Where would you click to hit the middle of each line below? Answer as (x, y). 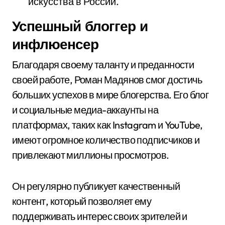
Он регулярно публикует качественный (96, 186)
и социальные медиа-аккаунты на (85, 110)
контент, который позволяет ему (82, 201)
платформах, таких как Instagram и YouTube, (107, 125)
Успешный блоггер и (80, 26)
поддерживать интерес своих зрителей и (100, 216)
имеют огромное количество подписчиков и (106, 140)
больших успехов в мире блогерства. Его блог (110, 95)
